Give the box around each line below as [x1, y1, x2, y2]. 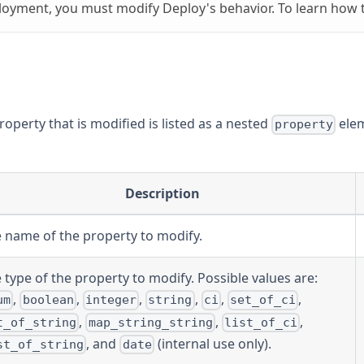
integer [84, 292, 136, 308]
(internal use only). [154, 334, 271, 353]
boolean [22, 292, 74, 308]
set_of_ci [230, 292, 297, 308]
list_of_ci [223, 314, 297, 330]
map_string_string [88, 314, 213, 330]
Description [124, 184, 200, 203]
